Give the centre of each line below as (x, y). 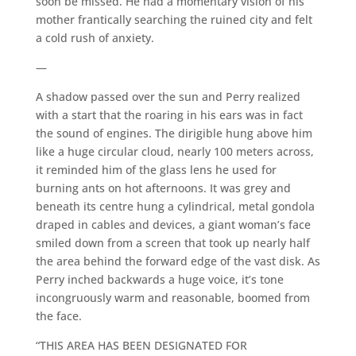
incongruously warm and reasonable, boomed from (172, 297)
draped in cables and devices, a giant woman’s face (173, 224)
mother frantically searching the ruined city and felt (174, 19)
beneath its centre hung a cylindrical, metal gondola (175, 206)
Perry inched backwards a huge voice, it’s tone (159, 279)
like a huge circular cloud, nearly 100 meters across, (174, 151)
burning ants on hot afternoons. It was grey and (163, 188)
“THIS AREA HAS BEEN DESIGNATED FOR (141, 345)
